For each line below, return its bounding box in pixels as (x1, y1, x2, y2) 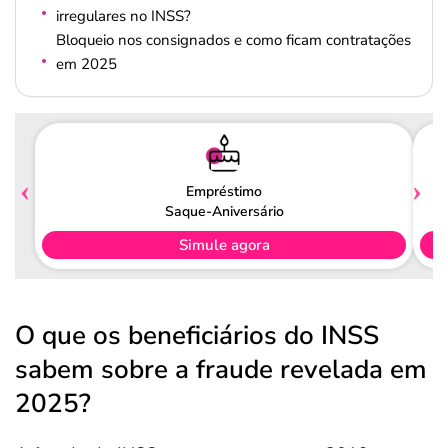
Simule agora (178, 234, 270, 255)
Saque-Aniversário (164, 201, 284, 221)
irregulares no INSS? (56, 6, 191, 26)
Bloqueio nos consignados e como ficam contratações (56, 30, 411, 50)
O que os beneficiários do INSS (15, 318, 379, 353)
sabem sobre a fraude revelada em (15, 352, 427, 387)
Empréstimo (186, 181, 262, 201)
